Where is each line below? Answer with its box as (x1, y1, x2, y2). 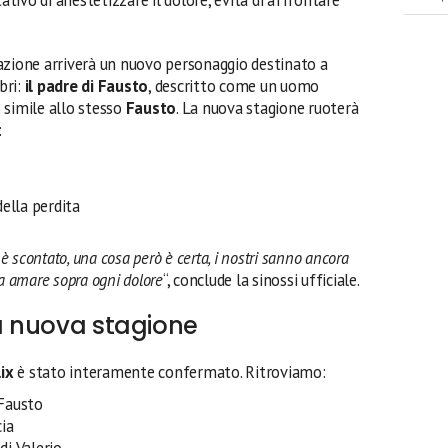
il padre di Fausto (24, 74, 149, 97)
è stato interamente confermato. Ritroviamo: (17, 360, 326, 383)
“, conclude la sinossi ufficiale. (162, 268, 360, 291)
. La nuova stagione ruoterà (176, 96, 359, 119)
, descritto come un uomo (148, 74, 320, 97)
